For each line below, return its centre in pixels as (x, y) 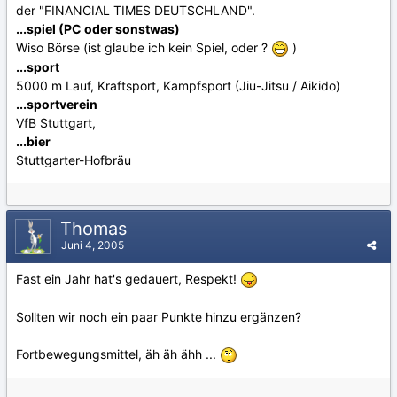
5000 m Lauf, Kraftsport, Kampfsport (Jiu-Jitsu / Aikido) (178, 85)
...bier (33, 141)
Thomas (96, 229)
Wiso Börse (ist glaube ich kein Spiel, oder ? (144, 47)
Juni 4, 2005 (93, 245)
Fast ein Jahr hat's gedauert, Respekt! (128, 279)
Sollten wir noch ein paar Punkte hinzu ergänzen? (159, 317)
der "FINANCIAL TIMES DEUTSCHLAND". (136, 10)
